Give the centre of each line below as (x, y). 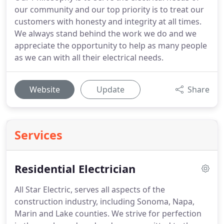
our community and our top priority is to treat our (109, 9)
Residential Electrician (75, 169)
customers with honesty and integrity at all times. (108, 21)
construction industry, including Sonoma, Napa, (104, 201)
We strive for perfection (155, 213)
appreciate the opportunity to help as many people (111, 45)
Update (110, 89)
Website (44, 89)
